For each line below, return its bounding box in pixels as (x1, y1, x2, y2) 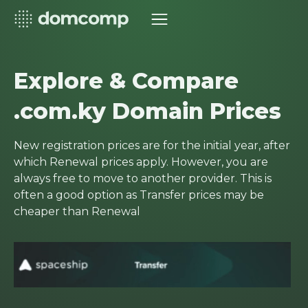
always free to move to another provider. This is (14, 172, 272, 185)
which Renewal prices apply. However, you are (14, 155, 268, 168)
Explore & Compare (14, 67, 239, 94)
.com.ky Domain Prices (14, 98, 281, 124)
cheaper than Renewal (14, 205, 140, 218)
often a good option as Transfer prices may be (14, 188, 264, 201)
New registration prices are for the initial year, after (14, 139, 290, 152)
